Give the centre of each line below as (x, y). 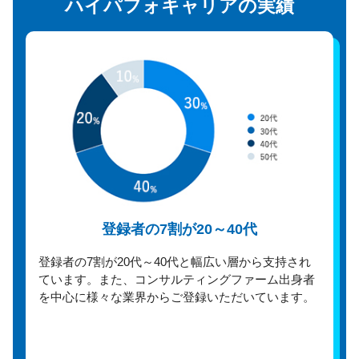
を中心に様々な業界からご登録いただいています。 (177, 296)
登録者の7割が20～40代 (179, 229)
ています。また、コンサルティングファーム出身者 (177, 279)
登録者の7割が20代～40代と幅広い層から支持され (175, 261)
